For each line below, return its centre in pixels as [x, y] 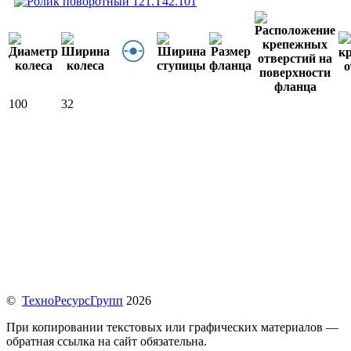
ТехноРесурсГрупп [72, 300]
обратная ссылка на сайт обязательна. [107, 341]
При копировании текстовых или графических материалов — [172, 327]
